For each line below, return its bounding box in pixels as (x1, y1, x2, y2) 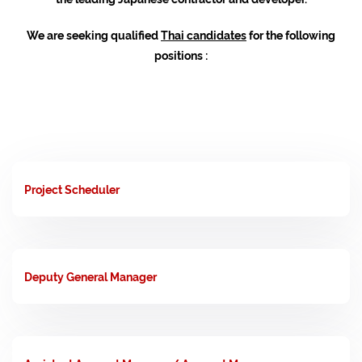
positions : (154, 46, 208, 62)
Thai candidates (161, 26, 246, 42)
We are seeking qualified (27, 26, 161, 42)
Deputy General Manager (24, 267, 157, 284)
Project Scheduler (24, 180, 120, 196)
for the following (246, 26, 335, 42)
